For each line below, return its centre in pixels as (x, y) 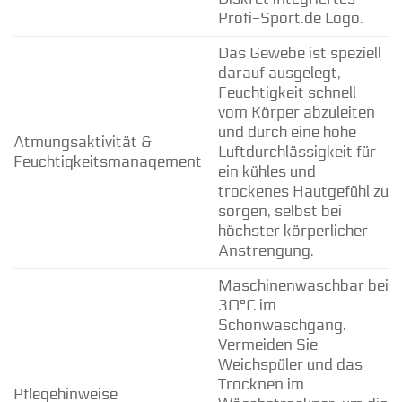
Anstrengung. (266, 251)
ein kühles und (267, 172)
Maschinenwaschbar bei (303, 286)
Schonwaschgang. (282, 326)
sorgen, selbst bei (280, 212)
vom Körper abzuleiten (296, 113)
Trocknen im (261, 385)
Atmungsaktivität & (83, 143)
